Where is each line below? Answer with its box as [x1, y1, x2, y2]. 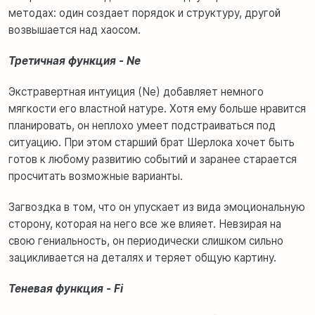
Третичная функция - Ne [8, 54, 141, 68]
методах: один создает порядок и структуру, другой [8, 6, 281, 20]
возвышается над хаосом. [8, 23, 141, 37]
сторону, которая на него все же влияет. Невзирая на [8, 217, 281, 231]
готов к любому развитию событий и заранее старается [8, 153, 297, 167]
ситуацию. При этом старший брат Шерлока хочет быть [8, 136, 295, 150]
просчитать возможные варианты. [8, 169, 183, 184]
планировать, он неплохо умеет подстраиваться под [8, 119, 276, 133]
